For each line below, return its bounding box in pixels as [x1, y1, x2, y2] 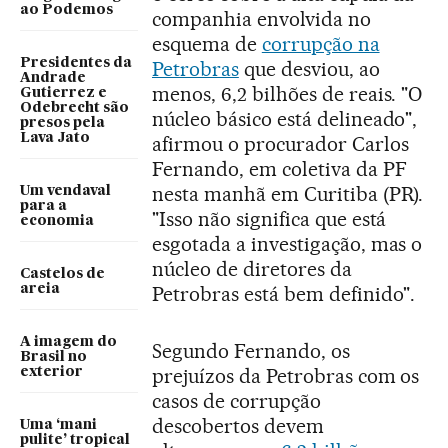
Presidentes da [20, 56, 132, 71]
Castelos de [20, 267, 105, 282]
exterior [20, 365, 83, 380]
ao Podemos [20, 3, 113, 18]
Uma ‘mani [20, 418, 97, 433]
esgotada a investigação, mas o [152, 232, 423, 257]
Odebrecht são [20, 101, 129, 116]
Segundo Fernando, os [152, 339, 350, 364]
